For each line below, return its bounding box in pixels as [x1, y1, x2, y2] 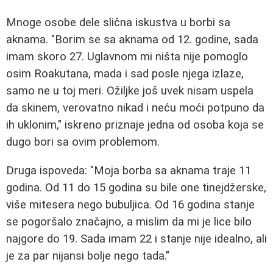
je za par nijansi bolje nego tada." [6, 249, 169, 263]
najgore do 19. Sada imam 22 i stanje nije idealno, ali [6, 232, 267, 246]
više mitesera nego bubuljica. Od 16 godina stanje [6, 197, 255, 211]
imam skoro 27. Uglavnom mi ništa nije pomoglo [6, 50, 248, 63]
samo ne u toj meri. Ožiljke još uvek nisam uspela [6, 84, 253, 97]
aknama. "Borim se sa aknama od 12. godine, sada [6, 33, 258, 46]
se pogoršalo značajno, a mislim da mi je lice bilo [6, 214, 252, 229]
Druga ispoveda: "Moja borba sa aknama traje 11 [6, 163, 251, 177]
